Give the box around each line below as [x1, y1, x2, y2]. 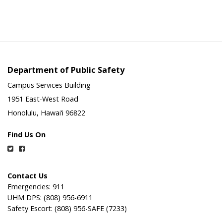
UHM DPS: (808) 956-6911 [7, 193, 93, 203]
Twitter [13, 143, 37, 153]
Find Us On [7, 130, 46, 140]
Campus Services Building [7, 80, 91, 90]
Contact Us [7, 171, 48, 181]
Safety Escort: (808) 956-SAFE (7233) [7, 204, 127, 214]
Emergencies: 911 [7, 182, 64, 192]
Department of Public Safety [7, 63, 124, 75]
